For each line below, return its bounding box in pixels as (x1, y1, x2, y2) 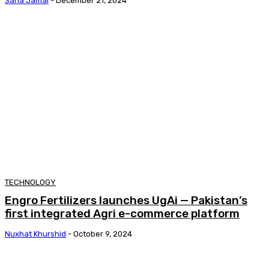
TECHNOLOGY (5, 178, 56, 187)
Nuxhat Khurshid (5, 229, 66, 239)
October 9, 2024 (73, 229, 132, 239)
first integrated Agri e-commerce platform (5, 207, 240, 221)
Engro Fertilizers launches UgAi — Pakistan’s (5, 193, 247, 208)
